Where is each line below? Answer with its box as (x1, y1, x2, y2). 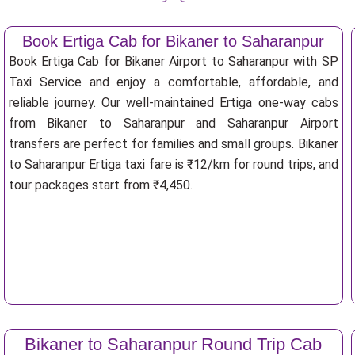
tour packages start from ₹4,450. (8, 177, 193, 193)
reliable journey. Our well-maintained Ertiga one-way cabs (8, 95, 338, 110)
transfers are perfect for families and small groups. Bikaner (8, 136, 338, 151)
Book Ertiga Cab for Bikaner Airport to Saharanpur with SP (8, 54, 338, 69)
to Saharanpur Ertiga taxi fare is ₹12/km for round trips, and (8, 157, 338, 172)
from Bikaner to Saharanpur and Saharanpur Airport (8, 116, 338, 131)
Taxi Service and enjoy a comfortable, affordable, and (8, 74, 338, 90)
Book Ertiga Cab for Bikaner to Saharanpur (22, 32, 325, 50)
